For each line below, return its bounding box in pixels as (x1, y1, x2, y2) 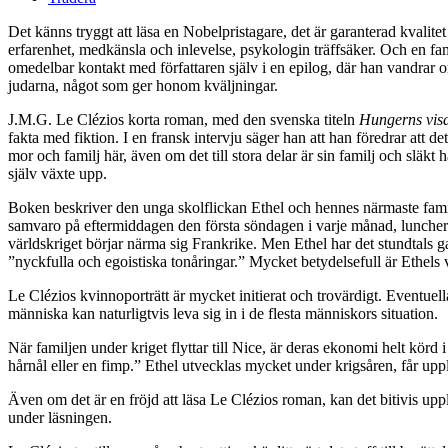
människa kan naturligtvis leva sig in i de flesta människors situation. (8, 305, 438, 323)
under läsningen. (8, 409, 112, 427)
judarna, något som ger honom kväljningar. (8, 77, 278, 95)
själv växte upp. (8, 165, 107, 183)
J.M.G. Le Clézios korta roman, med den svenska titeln (8, 111, 359, 129)
